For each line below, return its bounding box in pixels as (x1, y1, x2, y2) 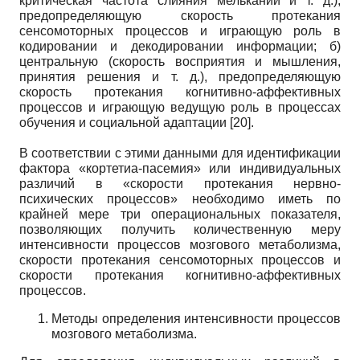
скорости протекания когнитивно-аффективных (19, 268, 341, 282)
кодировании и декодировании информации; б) (19, 39, 341, 53)
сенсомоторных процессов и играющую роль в (19, 23, 341, 38)
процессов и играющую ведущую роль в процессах (19, 100, 341, 114)
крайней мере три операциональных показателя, (19, 207, 341, 221)
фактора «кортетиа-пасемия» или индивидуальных (19, 161, 341, 175)
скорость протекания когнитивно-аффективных (19, 84, 341, 99)
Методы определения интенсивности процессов (51, 311, 341, 325)
